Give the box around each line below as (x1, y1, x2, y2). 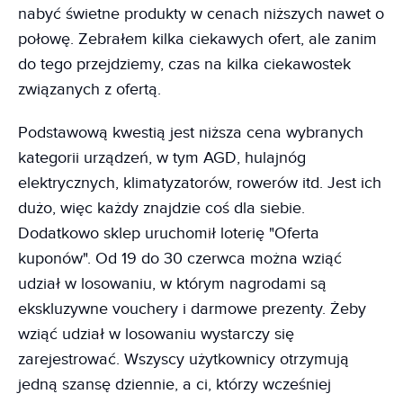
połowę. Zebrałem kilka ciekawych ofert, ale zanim (18, 30, 377, 49)
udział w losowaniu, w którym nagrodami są (18, 274, 327, 294)
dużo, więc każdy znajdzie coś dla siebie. (18, 199, 305, 219)
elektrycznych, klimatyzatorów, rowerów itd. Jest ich (18, 174, 381, 193)
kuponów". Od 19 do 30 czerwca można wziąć (18, 249, 342, 269)
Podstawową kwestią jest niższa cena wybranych (18, 123, 363, 143)
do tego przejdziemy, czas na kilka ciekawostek (18, 55, 351, 75)
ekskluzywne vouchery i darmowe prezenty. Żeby (18, 300, 366, 319)
